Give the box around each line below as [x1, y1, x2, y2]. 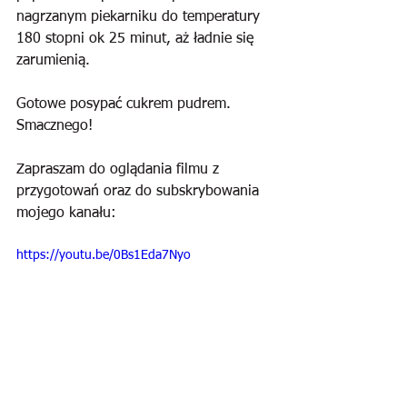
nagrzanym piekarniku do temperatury [16, 10, 264, 25]
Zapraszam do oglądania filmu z [16, 163, 223, 177]
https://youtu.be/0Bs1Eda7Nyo [16, 249, 191, 262]
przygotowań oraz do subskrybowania [16, 184, 263, 199]
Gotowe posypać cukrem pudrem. [16, 97, 235, 112]
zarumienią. [16, 54, 90, 68]
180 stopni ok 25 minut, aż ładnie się [16, 32, 258, 46]
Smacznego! [16, 119, 93, 134]
